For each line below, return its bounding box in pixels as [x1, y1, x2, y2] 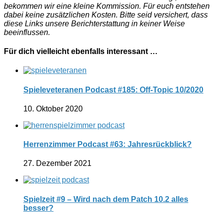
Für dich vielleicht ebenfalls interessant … [4, 47, 158, 56]
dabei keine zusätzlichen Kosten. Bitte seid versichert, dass [4, 10, 208, 19]
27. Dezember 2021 [23, 159, 91, 168]
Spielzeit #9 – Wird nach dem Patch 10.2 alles [23, 195, 188, 203]
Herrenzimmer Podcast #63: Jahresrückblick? [23, 140, 192, 149]
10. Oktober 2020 [23, 104, 83, 113]
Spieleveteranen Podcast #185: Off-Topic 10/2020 [23, 85, 203, 94]
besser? [23, 203, 54, 212]
